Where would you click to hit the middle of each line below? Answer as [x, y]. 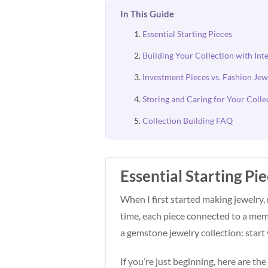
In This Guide [147, 13]
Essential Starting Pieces [187, 33]
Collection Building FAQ [187, 121]
